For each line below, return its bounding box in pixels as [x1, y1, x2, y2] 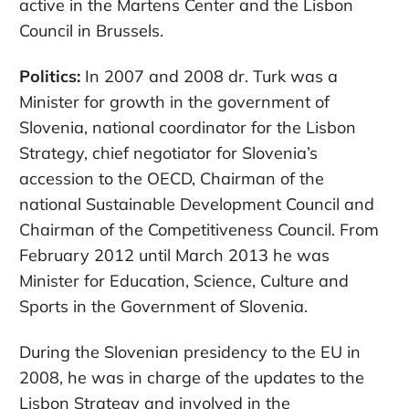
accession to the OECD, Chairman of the [19, 168, 324, 190]
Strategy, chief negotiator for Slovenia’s [19, 142, 318, 164]
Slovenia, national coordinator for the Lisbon [19, 117, 356, 139]
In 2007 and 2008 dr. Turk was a [80, 66, 338, 88]
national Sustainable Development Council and [19, 194, 374, 215]
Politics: [19, 66, 80, 88]
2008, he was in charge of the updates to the [19, 367, 364, 389]
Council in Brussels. [19, 20, 163, 42]
